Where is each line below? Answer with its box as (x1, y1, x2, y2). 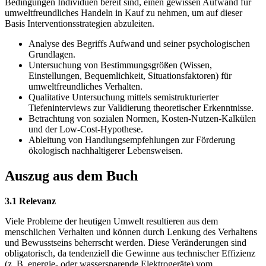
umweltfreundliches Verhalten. (28, 81, 142, 92)
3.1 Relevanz (5, 196, 56, 207)
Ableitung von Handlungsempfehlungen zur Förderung (28, 135, 235, 145)
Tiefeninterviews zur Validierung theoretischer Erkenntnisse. (28, 103, 254, 113)
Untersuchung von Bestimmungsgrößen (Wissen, (28, 60, 212, 71)
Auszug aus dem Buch (5, 168, 138, 184)
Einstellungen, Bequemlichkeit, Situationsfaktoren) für (28, 71, 232, 81)
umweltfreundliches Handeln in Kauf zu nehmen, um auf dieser (5, 8, 242, 18)
